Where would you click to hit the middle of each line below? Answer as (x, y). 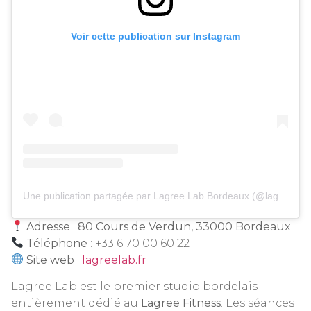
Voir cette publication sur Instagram (155, 36)
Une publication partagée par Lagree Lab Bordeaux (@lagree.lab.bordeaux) (283, 195)
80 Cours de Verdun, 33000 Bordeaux (185, 226)
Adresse (49, 226)
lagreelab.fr (115, 260)
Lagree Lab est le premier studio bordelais (134, 287)
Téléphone (57, 243)
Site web (51, 260)
